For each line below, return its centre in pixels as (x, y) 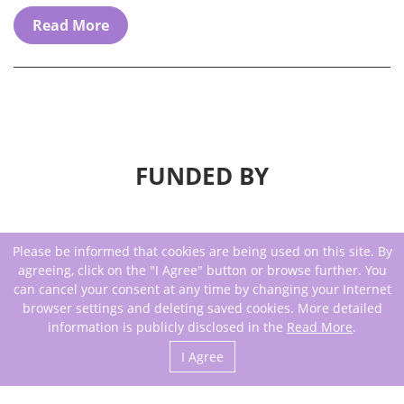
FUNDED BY (202, 176)
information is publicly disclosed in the (167, 327)
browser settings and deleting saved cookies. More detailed (202, 308)
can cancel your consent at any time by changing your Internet (202, 289)
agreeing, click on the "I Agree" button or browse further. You (202, 270)
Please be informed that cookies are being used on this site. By (202, 251)
